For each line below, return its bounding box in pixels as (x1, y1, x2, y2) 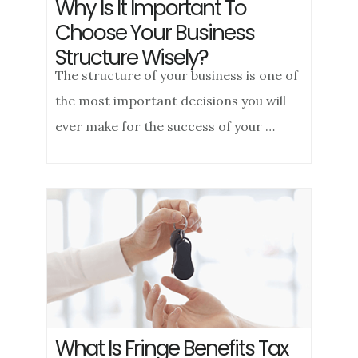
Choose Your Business (55, 18, 255, 47)
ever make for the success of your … (55, 118, 276, 134)
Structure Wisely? (55, 43, 209, 72)
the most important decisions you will (55, 93, 287, 109)
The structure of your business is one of (55, 67, 299, 83)
